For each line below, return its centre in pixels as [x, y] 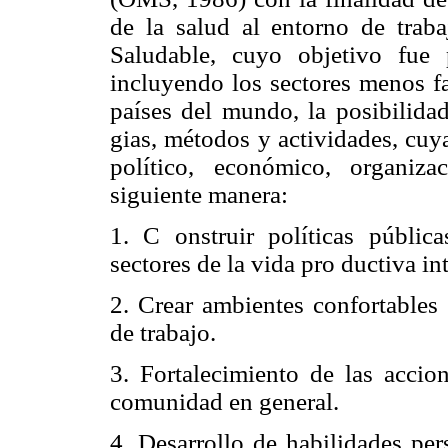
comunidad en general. [224, 402]
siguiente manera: [199, 194]
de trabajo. [163, 332]
